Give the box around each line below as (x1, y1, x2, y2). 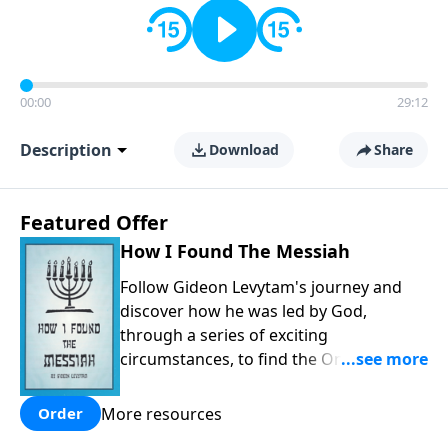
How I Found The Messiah (120, 239, 350, 263)
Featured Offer (20, 209, 168, 236)
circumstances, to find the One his (120, 348, 379, 370)
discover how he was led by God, (120, 300, 367, 322)
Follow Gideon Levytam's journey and (120, 276, 402, 298)
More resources (101, 402, 222, 425)
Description (20, 139, 112, 161)
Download (208, 140, 279, 159)
